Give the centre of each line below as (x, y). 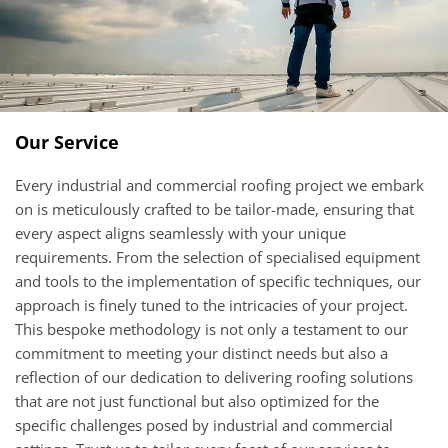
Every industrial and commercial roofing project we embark (219, 185)
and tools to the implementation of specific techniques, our (218, 281)
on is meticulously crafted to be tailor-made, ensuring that (214, 209)
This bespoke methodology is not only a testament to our (211, 329)
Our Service (67, 142)
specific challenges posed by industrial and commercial (204, 425)
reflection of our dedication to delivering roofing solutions (214, 377)
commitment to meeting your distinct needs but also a (201, 353)
